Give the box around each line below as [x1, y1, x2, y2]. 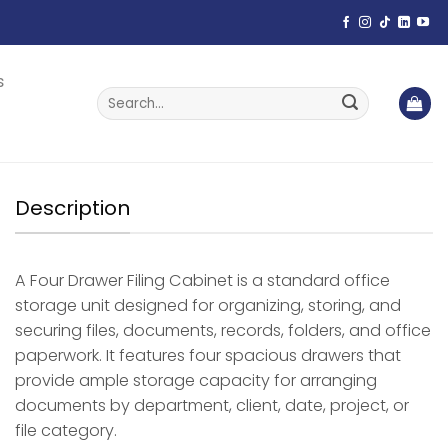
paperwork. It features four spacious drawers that [15, 343, 401, 367]
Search [96, 86, 143, 104]
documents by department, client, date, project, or [15, 393, 409, 417]
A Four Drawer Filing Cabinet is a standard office [15, 268, 390, 292]
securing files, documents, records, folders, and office [15, 318, 431, 342]
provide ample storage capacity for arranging [15, 368, 377, 392]
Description [15, 194, 130, 222]
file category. [15, 418, 117, 442]
